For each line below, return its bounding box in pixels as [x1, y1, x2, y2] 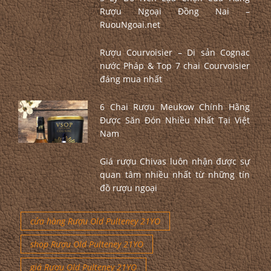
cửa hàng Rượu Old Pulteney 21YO [30, 215, 160, 227]
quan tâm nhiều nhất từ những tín [99, 169, 250, 181]
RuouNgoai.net [99, 19, 160, 31]
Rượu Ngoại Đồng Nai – [99, 5, 250, 18]
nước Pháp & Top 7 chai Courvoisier [99, 60, 250, 72]
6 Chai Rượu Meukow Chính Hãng [99, 101, 250, 113]
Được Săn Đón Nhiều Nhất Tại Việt [99, 114, 250, 126]
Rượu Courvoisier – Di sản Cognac [99, 47, 250, 59]
